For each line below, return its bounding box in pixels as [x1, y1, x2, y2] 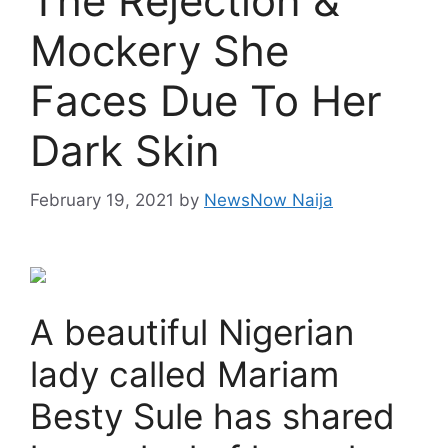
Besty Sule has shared [30, 394, 395, 437]
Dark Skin [30, 125, 220, 176]
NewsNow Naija [204, 189, 333, 210]
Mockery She [30, 25, 289, 76]
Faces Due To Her [30, 75, 382, 126]
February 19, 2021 [30, 189, 174, 210]
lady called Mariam [30, 352, 339, 395]
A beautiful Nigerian [30, 310, 354, 353]
